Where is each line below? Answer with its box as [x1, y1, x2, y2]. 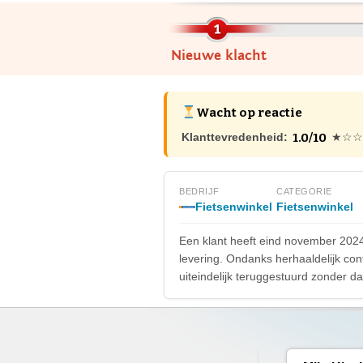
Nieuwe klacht [170, 47, 267, 64]
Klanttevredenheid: [181, 130, 288, 143]
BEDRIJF [179, 186, 220, 196]
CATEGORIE [276, 186, 332, 196]
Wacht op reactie [196, 105, 303, 120]
